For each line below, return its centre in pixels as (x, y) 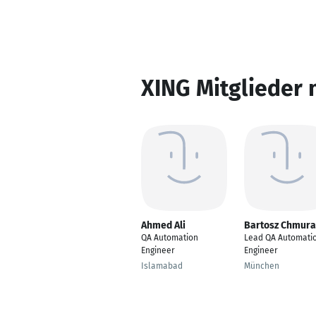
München (262, 266)
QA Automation (170, 238)
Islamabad (162, 266)
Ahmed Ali (163, 225)
